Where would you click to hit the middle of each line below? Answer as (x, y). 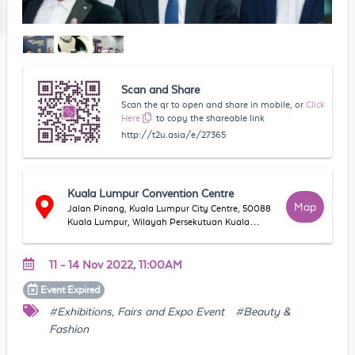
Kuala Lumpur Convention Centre (151, 193)
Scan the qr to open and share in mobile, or (213, 104)
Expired (84, 290)
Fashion (69, 328)
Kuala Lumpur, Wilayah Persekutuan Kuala (159, 221)
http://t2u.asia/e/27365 (174, 134)
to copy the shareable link (211, 118)
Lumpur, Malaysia (106, 235)
